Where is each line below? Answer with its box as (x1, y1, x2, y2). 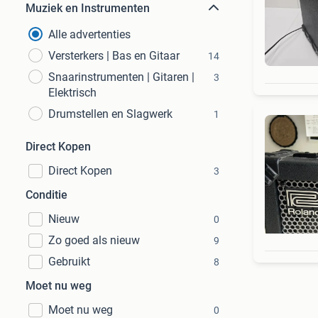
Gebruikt (48, 255, 90, 268)
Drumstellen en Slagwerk (48, 107, 172, 121)
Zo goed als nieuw (48, 234, 140, 247)
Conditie (26, 188, 67, 202)
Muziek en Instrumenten (26, 1, 150, 15)
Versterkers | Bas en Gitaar (48, 49, 180, 62)
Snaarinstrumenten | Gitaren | (48, 70, 194, 84)
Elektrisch (48, 86, 97, 99)
